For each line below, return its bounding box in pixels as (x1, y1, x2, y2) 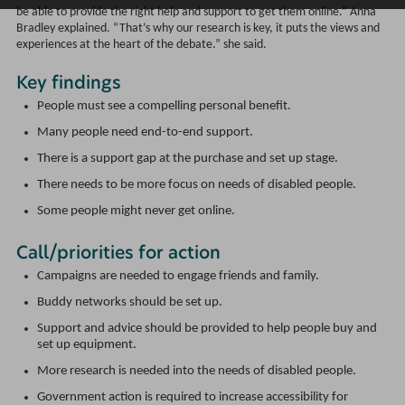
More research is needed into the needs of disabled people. (36, 363, 356, 378)
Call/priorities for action (15, 240, 221, 265)
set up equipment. (36, 337, 137, 352)
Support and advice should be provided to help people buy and (36, 321, 377, 335)
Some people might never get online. (36, 203, 235, 218)
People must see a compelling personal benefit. (36, 99, 291, 113)
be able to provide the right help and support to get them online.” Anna (15, 5, 376, 20)
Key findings (15, 70, 121, 95)
